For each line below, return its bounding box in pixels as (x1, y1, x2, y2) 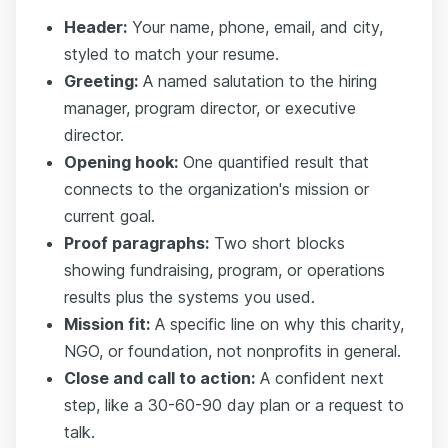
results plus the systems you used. (64, 287, 315, 307)
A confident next (255, 368, 384, 388)
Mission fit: (64, 314, 150, 334)
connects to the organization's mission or (64, 179, 369, 199)
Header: (64, 17, 127, 37)
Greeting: (64, 71, 138, 91)
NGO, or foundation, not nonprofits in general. (64, 341, 401, 361)
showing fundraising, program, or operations (64, 260, 385, 280)
